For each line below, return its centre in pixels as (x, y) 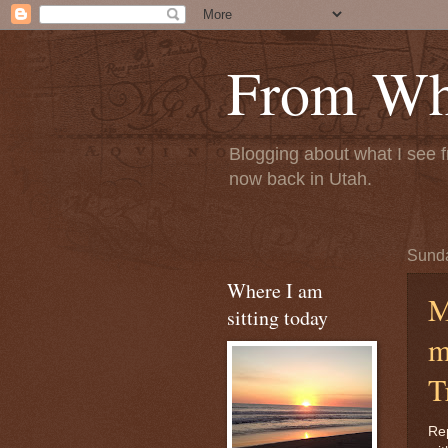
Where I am (275, 290)
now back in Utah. (300, 179)
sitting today (277, 317)
